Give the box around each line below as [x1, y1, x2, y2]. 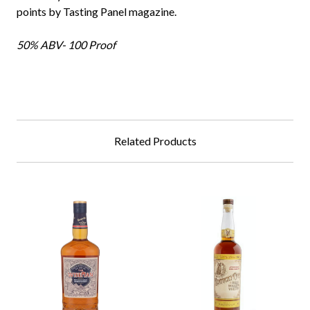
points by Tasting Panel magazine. [17, 5, 176, 19]
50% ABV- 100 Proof [17, 38, 116, 52]
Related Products [113, 134, 197, 148]
